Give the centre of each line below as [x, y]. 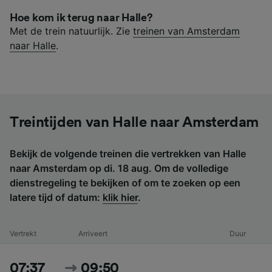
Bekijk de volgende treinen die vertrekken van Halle [128, 153]
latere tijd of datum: [56, 197]
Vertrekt [23, 233]
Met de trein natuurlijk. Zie [71, 31]
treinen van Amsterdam [186, 31]
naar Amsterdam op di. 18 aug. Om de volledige [119, 168]
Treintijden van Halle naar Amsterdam [134, 122]
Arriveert [93, 233]
